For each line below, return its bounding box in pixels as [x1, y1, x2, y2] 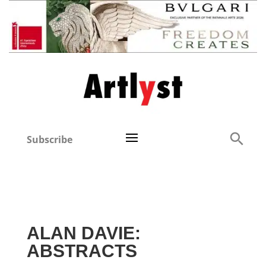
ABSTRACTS [26, 241, 137, 261]
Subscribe [27, 133, 73, 147]
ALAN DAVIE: [26, 223, 141, 243]
